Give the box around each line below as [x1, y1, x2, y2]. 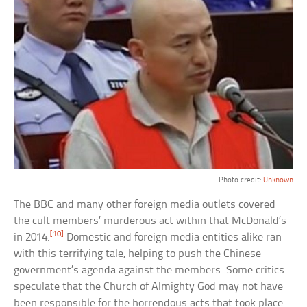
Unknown [262, 175, 293, 184]
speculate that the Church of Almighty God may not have [14, 280, 284, 293]
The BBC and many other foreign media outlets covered [14, 198, 276, 210]
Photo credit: [218, 175, 263, 184]
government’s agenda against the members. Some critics [14, 264, 285, 276]
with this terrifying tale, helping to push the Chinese [14, 247, 262, 260]
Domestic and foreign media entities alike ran [64, 231, 282, 243]
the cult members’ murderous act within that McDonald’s [14, 214, 287, 227]
